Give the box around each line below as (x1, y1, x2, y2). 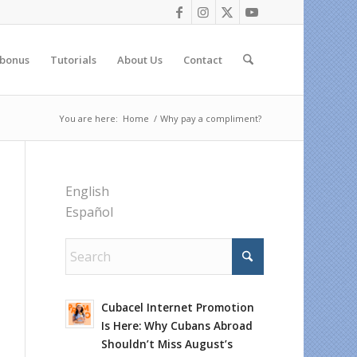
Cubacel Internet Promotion (101, 300, 255, 315)
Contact (182, 53, 222, 67)
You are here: (58, 112, 118, 124)
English (65, 182, 110, 200)
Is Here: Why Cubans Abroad (101, 318, 253, 333)
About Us (116, 53, 163, 67)
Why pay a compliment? (159, 112, 261, 124)
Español (65, 203, 114, 221)
